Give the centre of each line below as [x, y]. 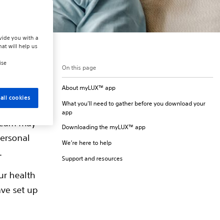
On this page [79, 67]
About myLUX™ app [89, 87]
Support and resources [92, 158]
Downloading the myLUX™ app [104, 127]
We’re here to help [87, 142]
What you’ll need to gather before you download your [134, 103]
